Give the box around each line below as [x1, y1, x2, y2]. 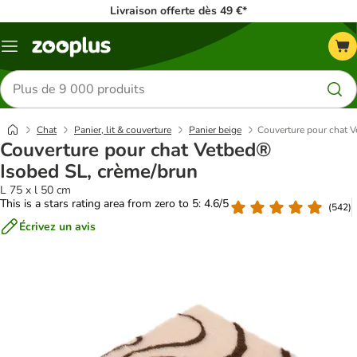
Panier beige [189, 124, 241, 136]
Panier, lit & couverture [74, 124, 171, 136]
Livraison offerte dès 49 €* [110, 3, 247, 18]
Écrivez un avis [19, 218, 96, 234]
